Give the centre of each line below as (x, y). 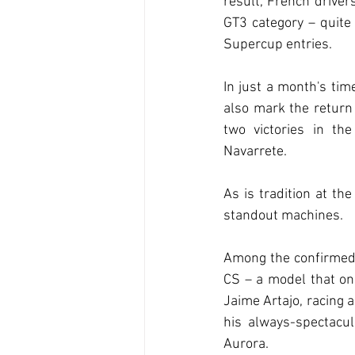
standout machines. (283, 216)
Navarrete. (255, 151)
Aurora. (246, 344)
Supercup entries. (278, 44)
